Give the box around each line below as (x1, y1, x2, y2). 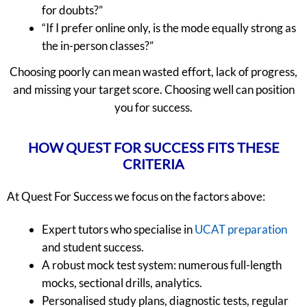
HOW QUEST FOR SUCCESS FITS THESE (27, 139, 280, 156)
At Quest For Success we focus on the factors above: (7, 189, 265, 204)
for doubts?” (42, 2, 103, 17)
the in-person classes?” (42, 38, 153, 53)
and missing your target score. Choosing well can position (12, 82, 295, 97)
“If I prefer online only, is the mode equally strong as (42, 20, 296, 35)
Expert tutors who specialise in (42, 222, 195, 237)
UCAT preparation (195, 222, 287, 237)
